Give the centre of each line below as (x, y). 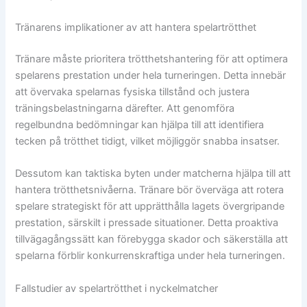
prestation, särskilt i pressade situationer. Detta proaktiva (147, 223)
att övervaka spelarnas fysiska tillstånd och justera (133, 91)
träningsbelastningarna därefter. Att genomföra (125, 108)
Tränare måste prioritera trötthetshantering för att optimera (152, 59)
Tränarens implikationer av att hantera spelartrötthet (136, 27)
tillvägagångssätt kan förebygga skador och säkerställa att (152, 240)
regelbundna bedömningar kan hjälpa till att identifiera (140, 124)
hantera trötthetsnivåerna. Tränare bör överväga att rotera (150, 190)
